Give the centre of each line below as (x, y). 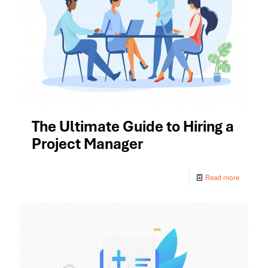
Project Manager (87, 144)
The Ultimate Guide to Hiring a (133, 126)
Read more (222, 177)
